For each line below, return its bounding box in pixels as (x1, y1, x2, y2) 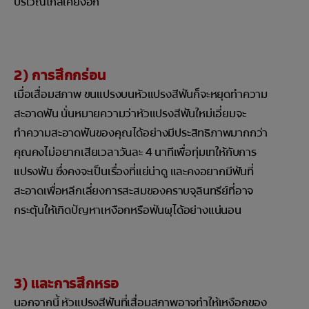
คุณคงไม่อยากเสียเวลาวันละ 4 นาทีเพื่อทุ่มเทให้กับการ (14, 145, 257, 160)
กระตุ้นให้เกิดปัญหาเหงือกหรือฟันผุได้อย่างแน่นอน (14, 203, 241, 218)
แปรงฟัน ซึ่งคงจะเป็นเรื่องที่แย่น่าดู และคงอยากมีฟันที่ (14, 164, 254, 179)
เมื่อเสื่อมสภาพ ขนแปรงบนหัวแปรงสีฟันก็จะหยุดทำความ (14, 87, 268, 102)
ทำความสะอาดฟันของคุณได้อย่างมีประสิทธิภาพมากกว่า (14, 126, 268, 141)
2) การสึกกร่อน (14, 66, 106, 85)
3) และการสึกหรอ (14, 275, 119, 293)
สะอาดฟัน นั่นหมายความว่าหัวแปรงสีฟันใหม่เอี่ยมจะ (14, 106, 246, 121)
